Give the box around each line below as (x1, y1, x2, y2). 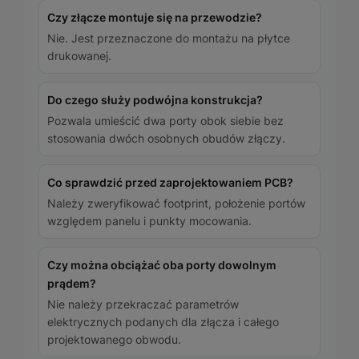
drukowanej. (47, 49, 111, 63)
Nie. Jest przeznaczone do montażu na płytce (47, 31, 290, 46)
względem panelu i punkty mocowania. (47, 214, 252, 228)
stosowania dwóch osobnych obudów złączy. (47, 131, 285, 146)
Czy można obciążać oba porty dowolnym (47, 258, 276, 272)
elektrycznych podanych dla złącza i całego (47, 315, 279, 329)
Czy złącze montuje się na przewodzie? (47, 10, 262, 25)
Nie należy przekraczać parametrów (47, 297, 239, 312)
